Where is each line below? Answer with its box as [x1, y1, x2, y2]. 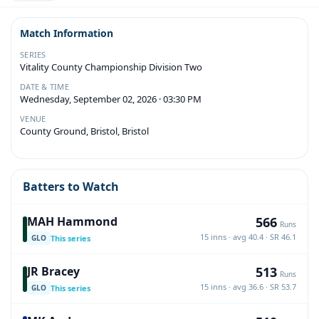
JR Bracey [27, 263, 80, 279]
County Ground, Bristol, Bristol [20, 125, 149, 137]
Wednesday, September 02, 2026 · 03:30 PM [20, 93, 202, 105]
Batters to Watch [23, 179, 119, 194]
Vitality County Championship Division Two [20, 61, 202, 73]
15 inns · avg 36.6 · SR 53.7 [200, 281, 296, 292]
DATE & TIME [20, 81, 70, 92]
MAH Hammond [27, 214, 117, 229]
